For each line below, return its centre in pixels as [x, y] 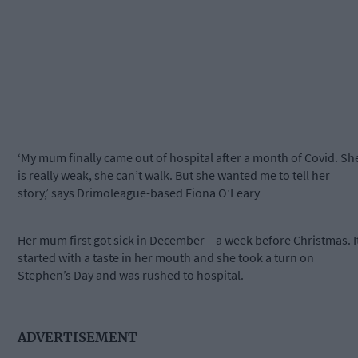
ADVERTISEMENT [78, 337]
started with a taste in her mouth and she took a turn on [166, 258]
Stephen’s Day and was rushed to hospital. [131, 275]
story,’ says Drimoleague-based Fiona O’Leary [139, 193]
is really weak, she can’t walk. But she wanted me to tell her [174, 175]
